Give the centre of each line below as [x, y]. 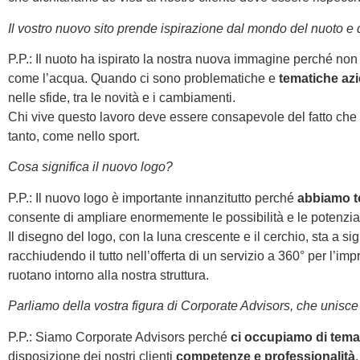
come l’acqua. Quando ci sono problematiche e [143, 78]
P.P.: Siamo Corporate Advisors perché [119, 337]
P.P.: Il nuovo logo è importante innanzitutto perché [153, 198]
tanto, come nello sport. [74, 136]
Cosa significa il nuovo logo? [90, 167]
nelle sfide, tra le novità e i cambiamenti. [122, 97]
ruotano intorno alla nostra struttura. [108, 275]
